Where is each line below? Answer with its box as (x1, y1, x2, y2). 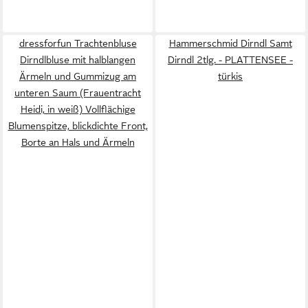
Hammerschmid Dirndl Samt (168, 38, 292, 49)
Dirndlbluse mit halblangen (20, 54, 135, 66)
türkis (218, 71, 243, 82)
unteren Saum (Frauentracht (14, 87, 141, 99)
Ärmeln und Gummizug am (19, 71, 136, 82)
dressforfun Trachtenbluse (19, 38, 137, 49)
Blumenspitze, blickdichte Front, (8, 120, 148, 132)
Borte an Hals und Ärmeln (21, 137, 135, 148)
